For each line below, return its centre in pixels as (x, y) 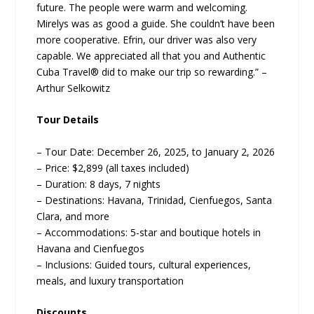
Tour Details (68, 120)
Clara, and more (73, 216)
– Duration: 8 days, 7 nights (99, 184)
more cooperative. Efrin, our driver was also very (147, 40)
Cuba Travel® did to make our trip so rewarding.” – (152, 72)
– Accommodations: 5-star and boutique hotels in (149, 232)
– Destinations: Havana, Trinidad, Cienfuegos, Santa (155, 200)
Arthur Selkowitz (74, 88)
